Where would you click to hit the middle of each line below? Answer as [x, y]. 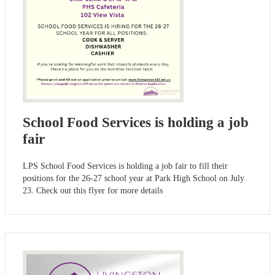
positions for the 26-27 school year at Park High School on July [134, 178]
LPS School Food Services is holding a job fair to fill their [125, 166]
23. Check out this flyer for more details [93, 190]
